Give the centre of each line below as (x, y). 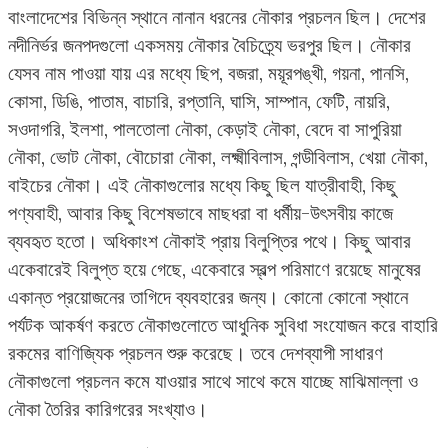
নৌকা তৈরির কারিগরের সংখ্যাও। (108, 409)
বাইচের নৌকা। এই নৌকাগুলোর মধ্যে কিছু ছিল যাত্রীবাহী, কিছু (202, 185)
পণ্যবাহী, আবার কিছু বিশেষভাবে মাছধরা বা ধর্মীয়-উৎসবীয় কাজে (200, 213)
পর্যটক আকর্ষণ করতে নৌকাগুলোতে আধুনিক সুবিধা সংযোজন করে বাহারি (223, 325)
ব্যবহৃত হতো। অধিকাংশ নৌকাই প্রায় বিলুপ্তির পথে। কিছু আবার (209, 241)
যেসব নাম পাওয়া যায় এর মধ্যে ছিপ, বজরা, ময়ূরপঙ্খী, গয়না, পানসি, (208, 73)
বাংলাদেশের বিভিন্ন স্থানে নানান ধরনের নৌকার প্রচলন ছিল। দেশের (217, 17)
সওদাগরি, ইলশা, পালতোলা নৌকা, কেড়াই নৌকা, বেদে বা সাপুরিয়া (205, 129)
